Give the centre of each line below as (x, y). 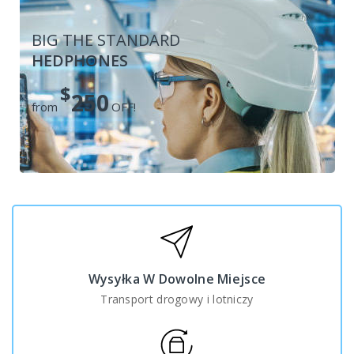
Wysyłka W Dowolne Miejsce (177, 279)
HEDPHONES (79, 60)
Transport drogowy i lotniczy (177, 299)
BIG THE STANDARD (105, 40)
